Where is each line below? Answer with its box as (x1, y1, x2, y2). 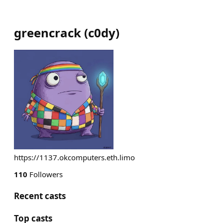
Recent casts (14, 190, 66, 202)
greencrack (14, 24, 81, 41)
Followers (27, 169, 63, 179)
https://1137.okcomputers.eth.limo (14, 152, 135, 162)
